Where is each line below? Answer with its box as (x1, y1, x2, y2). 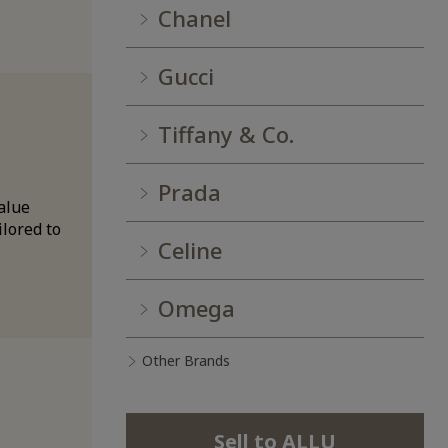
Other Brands (142, 351, 230, 371)
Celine (158, 235, 222, 266)
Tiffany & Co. (158, 119, 294, 150)
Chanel (158, 3, 231, 34)
